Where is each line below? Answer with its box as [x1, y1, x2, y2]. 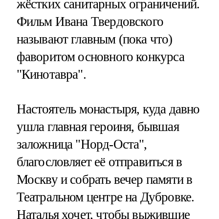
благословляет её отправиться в [16, 154, 182, 169]
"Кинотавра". [16, 66, 86, 82]
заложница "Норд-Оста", [16, 136, 147, 152]
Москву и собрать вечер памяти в [16, 172, 193, 187]
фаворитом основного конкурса [16, 49, 184, 64]
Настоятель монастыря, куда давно [16, 101, 200, 116]
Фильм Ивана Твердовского [16, 14, 164, 29]
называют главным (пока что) [16, 31, 173, 46]
